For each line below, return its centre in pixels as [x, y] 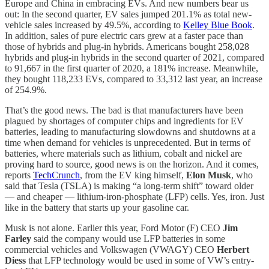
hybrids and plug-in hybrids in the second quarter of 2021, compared [134, 57]
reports [19, 175]
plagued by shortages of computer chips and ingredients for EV [124, 121]
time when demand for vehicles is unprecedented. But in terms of [128, 142]
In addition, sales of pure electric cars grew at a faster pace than [124, 35]
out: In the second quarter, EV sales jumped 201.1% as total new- [128, 14]
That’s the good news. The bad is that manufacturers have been [124, 110]
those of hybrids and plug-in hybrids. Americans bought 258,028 [127, 46]
